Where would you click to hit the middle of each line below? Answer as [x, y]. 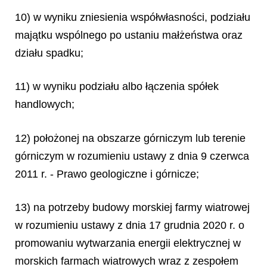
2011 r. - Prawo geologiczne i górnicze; [107, 174]
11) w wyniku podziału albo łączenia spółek [117, 86]
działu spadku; [49, 53]
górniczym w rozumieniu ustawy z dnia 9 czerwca [132, 156]
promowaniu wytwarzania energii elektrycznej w [128, 243]
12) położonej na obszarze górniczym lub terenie [130, 138]
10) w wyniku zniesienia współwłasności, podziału [133, 17]
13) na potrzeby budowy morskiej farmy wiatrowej [132, 207]
